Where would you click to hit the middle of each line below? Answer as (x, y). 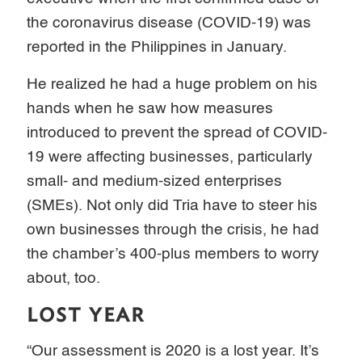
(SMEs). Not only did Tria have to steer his (173, 205)
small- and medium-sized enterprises (155, 181)
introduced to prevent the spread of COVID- (177, 133)
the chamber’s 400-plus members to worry (173, 254)
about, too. (64, 278)
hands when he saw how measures (150, 108)
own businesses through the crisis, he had (173, 229)
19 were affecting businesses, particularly (170, 157)
